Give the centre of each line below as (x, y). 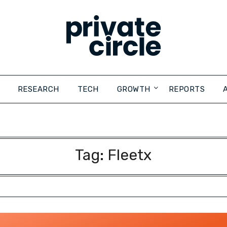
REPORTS (186, 89)
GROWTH (134, 89)
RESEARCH (38, 89)
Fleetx (130, 155)
